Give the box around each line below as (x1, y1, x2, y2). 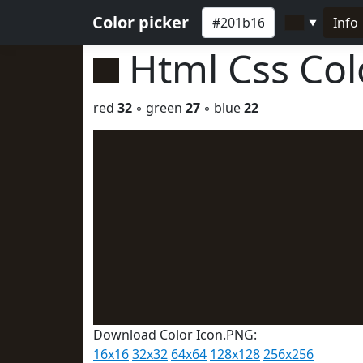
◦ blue (200, 99, 244, 117)
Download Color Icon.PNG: (93, 326, 257, 344)
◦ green (132, 99, 186, 117)
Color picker (92, 11, 189, 33)
